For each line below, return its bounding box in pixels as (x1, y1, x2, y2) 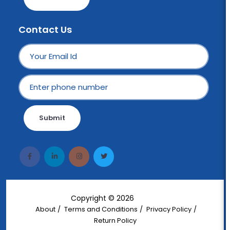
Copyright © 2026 (71, 193, 136, 203)
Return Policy (93, 215, 137, 225)
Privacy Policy (146, 204, 191, 214)
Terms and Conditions (64, 204, 138, 214)
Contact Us (18, 23, 72, 36)
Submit (39, 112, 65, 123)
